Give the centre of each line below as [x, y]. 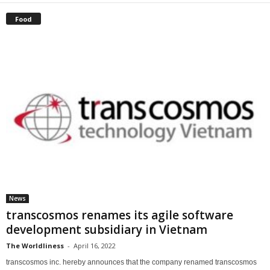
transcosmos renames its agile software [120, 215]
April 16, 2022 [95, 246]
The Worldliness [35, 246]
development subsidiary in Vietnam [107, 230]
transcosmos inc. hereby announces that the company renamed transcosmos [131, 262]
